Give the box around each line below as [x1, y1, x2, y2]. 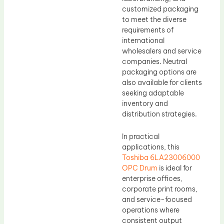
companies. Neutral [122, 56, 187, 66]
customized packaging [122, 4, 198, 13]
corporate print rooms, [122, 184, 197, 194]
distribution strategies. [122, 109, 197, 118]
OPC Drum [122, 163, 157, 173]
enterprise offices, [122, 174, 182, 183]
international [122, 35, 164, 45]
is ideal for [157, 163, 192, 173]
